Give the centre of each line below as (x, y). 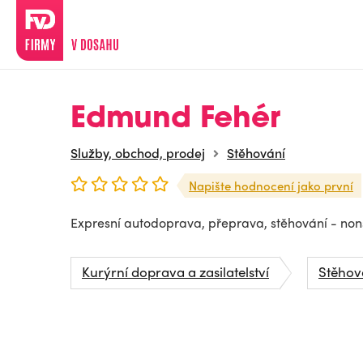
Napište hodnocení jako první (271, 186)
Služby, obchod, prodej (138, 153)
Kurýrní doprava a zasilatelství (175, 271)
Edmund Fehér (175, 120)
